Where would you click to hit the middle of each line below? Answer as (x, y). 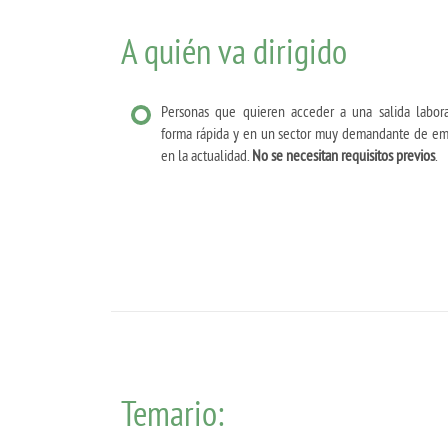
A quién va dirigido (234, 50)
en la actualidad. (206, 155)
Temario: (172, 412)
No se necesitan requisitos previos (343, 155)
